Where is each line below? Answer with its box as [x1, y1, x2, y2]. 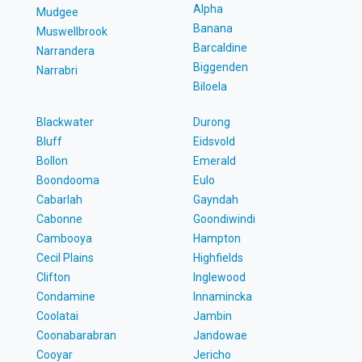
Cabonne [36, 212, 82, 225]
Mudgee [36, 5, 78, 19]
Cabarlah [36, 192, 82, 206]
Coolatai [36, 309, 78, 322]
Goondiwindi [193, 212, 255, 225]
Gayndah [193, 192, 238, 206]
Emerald [193, 154, 236, 167]
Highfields [193, 250, 243, 264]
